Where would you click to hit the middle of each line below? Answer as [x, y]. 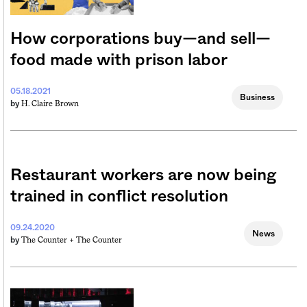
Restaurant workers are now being [144, 176]
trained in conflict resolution [119, 197]
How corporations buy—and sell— [140, 39]
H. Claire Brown [50, 104]
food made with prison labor [119, 61]
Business [257, 98]
